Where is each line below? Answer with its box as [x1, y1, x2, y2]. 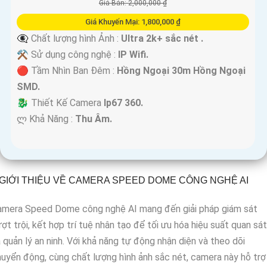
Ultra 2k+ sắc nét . [121, 33, 203, 45]
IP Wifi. [118, 49, 148, 61]
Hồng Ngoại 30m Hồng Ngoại [117, 65, 246, 77]
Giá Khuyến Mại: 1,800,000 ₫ [85, 17, 181, 27]
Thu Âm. [75, 113, 112, 125]
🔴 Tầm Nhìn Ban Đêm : [17, 65, 117, 77]
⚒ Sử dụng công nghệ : [17, 49, 118, 61]
